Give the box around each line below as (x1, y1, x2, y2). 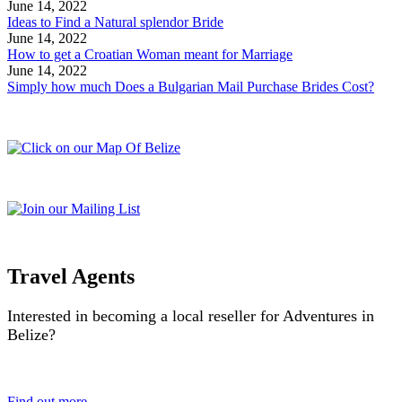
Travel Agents (7, 265, 135, 289)
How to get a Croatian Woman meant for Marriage (7, 46, 293, 62)
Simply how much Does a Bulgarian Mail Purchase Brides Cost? (7, 78, 374, 94)
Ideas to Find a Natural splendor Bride (7, 13, 223, 30)
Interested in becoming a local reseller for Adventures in (7, 307, 374, 326)
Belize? (7, 326, 56, 345)
